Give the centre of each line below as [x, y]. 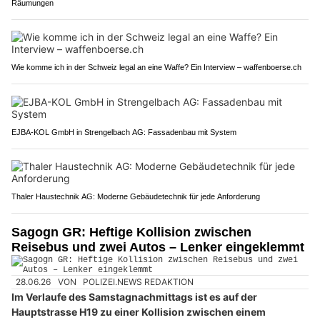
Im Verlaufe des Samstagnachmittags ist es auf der [134, 297]
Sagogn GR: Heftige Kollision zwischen [131, 232]
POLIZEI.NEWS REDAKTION [139, 281]
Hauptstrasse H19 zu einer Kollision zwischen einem [139, 312]
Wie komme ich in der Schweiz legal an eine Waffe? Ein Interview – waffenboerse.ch [156, 67]
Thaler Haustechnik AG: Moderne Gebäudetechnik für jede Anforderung [136, 196]
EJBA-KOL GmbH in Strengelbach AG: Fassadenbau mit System [124, 132]
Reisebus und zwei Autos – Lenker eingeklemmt [158, 247]
